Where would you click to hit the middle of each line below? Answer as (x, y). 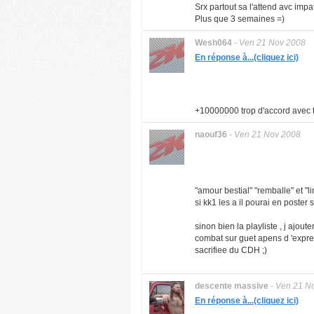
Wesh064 (213, 43)
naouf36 (211, 135)
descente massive (232, 286)
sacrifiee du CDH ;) (231, 250)
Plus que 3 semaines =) (240, 19)
